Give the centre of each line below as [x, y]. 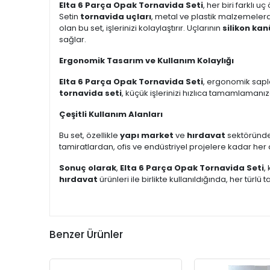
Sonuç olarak [88, 168]
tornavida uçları [116, 17]
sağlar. [73, 39]
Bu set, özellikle [89, 135]
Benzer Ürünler [86, 234]
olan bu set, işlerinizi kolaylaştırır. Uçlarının [141, 28]
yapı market [147, 135]
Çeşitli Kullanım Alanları [111, 114]
